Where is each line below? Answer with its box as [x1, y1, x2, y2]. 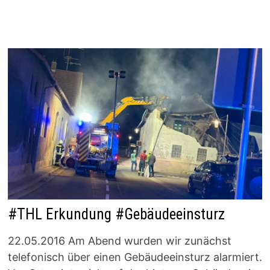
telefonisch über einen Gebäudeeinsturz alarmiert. [7, 251, 262, 264]
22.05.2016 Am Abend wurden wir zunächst [7, 234, 231, 248]
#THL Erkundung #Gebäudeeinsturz [7, 206, 225, 224]
